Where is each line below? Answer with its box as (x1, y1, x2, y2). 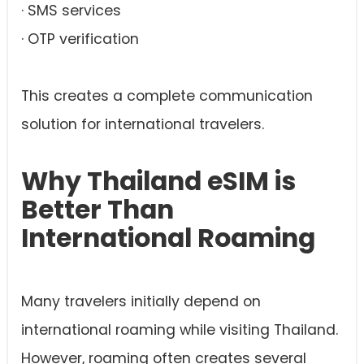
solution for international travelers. (21, 115, 264, 135)
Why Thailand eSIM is (21, 163, 296, 200)
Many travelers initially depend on (21, 292, 261, 312)
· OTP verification (21, 29, 139, 50)
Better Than (21, 192, 174, 228)
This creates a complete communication (21, 86, 313, 106)
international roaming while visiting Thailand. (21, 320, 338, 340)
